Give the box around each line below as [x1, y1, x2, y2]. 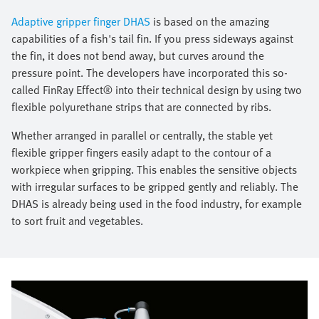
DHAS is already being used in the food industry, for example [11, 195, 302, 213]
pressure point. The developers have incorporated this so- [11, 64, 288, 82]
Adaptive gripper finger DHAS [11, 13, 150, 31]
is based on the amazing [150, 13, 269, 31]
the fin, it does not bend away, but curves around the [11, 47, 264, 65]
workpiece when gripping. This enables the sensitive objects [11, 161, 297, 179]
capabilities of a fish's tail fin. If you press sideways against [11, 30, 293, 48]
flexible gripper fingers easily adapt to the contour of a [11, 144, 271, 162]
